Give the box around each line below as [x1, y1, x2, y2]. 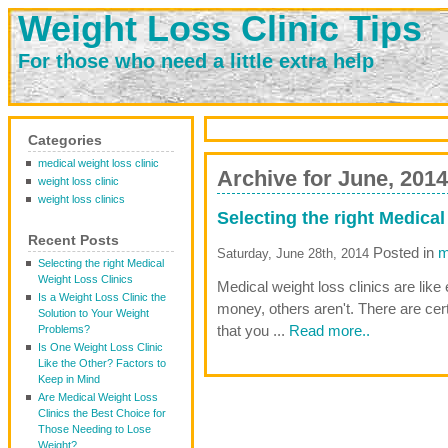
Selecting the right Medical [38, 257, 164, 269]
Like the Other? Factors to [38, 357, 166, 369]
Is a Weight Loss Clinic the [38, 291, 166, 303]
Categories [28, 132, 102, 148]
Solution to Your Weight [38, 307, 149, 319]
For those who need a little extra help [18, 50, 374, 72]
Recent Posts [28, 232, 119, 248]
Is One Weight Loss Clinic [38, 341, 163, 353]
